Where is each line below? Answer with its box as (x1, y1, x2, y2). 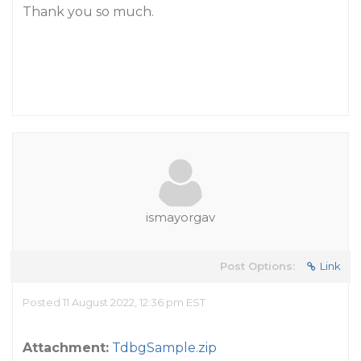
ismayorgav (146, 210, 215, 225)
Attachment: (23, 340, 109, 355)
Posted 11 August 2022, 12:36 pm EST (23, 296, 205, 309)
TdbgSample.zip (112, 340, 217, 355)
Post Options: (220, 259, 295, 272)
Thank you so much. (23, 4, 154, 19)
